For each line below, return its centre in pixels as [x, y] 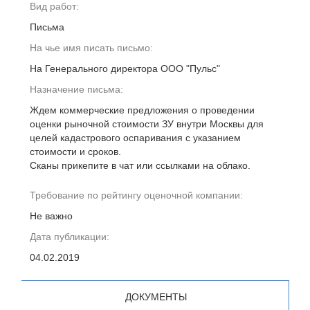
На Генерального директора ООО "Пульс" [125, 69]
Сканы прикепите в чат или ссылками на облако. [140, 165]
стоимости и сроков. [75, 152]
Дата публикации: [70, 237]
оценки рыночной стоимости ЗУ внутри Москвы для [147, 124]
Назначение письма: [76, 89]
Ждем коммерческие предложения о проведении [142, 110]
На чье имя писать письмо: [91, 48]
